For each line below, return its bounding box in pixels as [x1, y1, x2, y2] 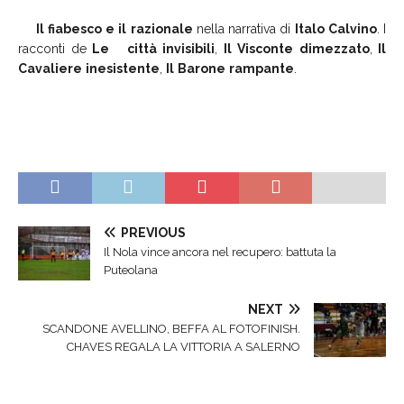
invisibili [162, 41, 215, 56]
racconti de [18, 41, 92, 56]
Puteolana [104, 262, 158, 277]
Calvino [327, 21, 377, 36]
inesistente [86, 60, 160, 76]
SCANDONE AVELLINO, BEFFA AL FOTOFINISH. [42, 321, 300, 335]
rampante [229, 60, 294, 76]
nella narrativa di [192, 21, 295, 36]
